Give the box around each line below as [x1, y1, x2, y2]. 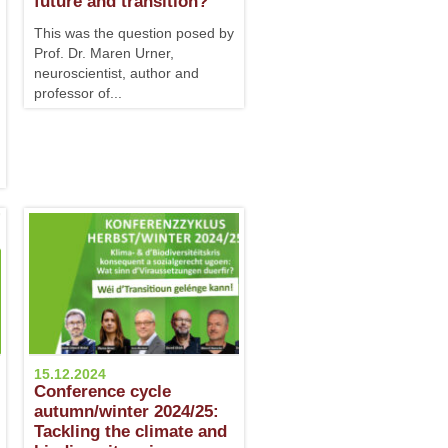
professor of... [34, 85, 122, 101]
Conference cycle [34, 382, 171, 401]
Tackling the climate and [34, 422, 227, 441]
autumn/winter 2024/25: [34, 402, 219, 421]
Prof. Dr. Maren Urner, [34, 45, 174, 61]
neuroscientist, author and [34, 65, 199, 81]
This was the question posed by [34, 25, 234, 41]
